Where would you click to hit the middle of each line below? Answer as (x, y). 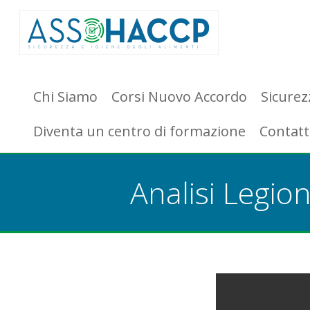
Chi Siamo (65, 97)
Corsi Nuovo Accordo (179, 97)
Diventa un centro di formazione (139, 131)
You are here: (158, 250)
